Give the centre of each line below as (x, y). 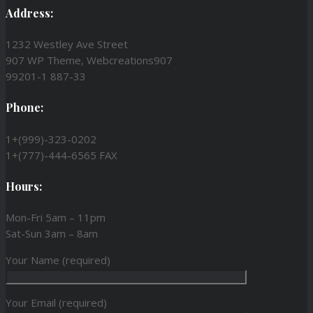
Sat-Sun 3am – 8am (52, 234)
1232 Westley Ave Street (67, 44)
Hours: (24, 186)
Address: (29, 13)
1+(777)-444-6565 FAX (61, 155)
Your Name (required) (58, 260)
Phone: (24, 108)
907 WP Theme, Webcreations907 (89, 60)
